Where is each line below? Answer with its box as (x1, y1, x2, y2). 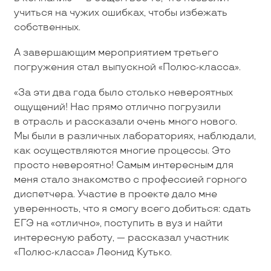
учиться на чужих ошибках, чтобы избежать (13, 7, 227, 19)
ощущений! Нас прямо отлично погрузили (13, 101, 221, 113)
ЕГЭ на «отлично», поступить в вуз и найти (13, 217, 223, 229)
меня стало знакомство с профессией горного (13, 174, 247, 186)
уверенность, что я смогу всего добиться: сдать (13, 203, 251, 215)
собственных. (13, 21, 80, 33)
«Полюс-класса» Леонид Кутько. (13, 246, 172, 258)
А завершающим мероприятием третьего (13, 47, 218, 59)
